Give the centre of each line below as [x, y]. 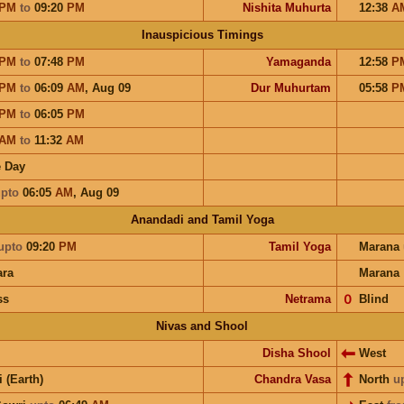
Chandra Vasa [292, 379]
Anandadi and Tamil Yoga [202, 219]
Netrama [308, 298]
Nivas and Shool [202, 326]
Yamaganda [298, 61]
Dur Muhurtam [290, 87]
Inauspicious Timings [202, 34]
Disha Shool [296, 353]
